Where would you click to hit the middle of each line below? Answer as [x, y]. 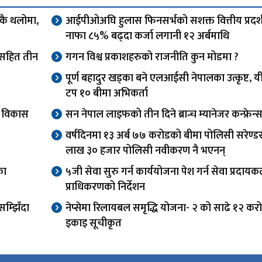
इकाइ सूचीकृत [93, 223]
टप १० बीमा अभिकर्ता [106, 93]
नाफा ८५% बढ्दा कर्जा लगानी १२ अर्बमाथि [147, 36]
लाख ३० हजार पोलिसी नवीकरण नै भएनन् [145, 151]
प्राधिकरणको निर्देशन [105, 187]
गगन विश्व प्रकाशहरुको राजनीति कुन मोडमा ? [152, 57]
